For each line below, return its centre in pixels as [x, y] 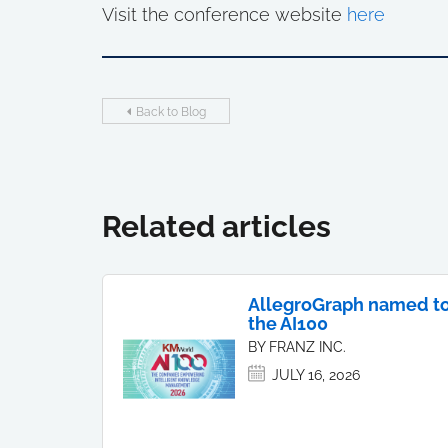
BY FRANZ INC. [297, 347]
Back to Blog [170, 112]
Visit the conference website [224, 14]
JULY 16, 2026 [316, 375]
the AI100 [288, 323]
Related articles [216, 226]
